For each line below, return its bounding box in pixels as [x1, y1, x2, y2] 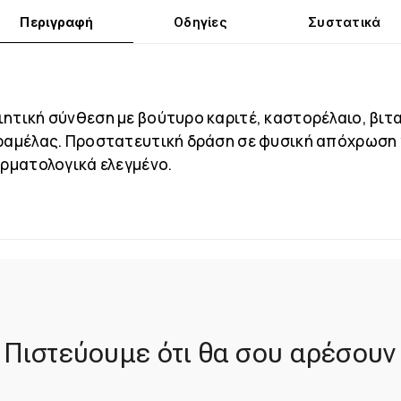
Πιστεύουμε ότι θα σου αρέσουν [4, 337, 397, 369]
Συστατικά [307, 13, 381, 30]
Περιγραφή [20, 13, 94, 30]
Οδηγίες [174, 13, 227, 30]
